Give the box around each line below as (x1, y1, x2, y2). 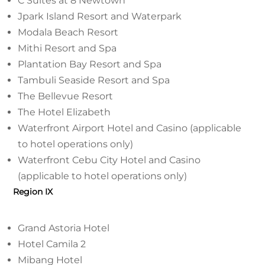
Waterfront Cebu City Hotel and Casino (18, 154, 201, 166)
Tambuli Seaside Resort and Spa (18, 75, 170, 86)
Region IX (13, 186, 53, 197)
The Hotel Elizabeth (18, 106, 111, 118)
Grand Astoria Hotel (18, 222, 109, 234)
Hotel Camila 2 (18, 238, 86, 250)
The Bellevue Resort (18, 91, 113, 102)
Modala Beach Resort (18, 27, 118, 38)
